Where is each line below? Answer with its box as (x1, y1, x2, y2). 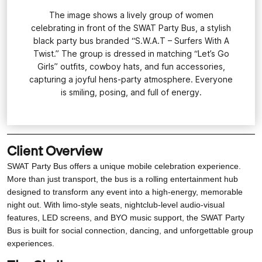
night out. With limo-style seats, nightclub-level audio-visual (7, 199, 225, 209)
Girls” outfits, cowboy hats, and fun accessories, (37, 61, 225, 72)
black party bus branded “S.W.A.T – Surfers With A (33, 36, 229, 46)
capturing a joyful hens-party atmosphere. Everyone (29, 74, 233, 85)
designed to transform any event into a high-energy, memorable (7, 187, 243, 196)
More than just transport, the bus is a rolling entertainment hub (7, 174, 238, 184)
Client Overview (7, 143, 102, 159)
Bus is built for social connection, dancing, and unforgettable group (7, 225, 253, 235)
